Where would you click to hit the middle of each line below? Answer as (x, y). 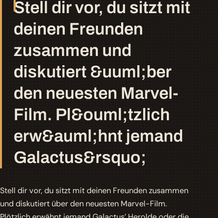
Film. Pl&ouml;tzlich (92, 115)
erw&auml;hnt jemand (98, 136)
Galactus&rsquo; (80, 157)
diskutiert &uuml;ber (92, 72)
